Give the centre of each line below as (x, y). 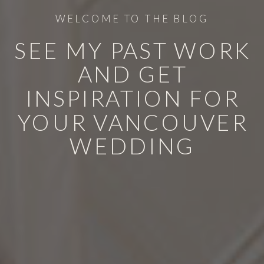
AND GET (132, 74)
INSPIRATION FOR (133, 98)
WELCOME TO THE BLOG (133, 19)
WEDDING (133, 146)
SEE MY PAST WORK (133, 50)
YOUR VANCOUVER (132, 122)
